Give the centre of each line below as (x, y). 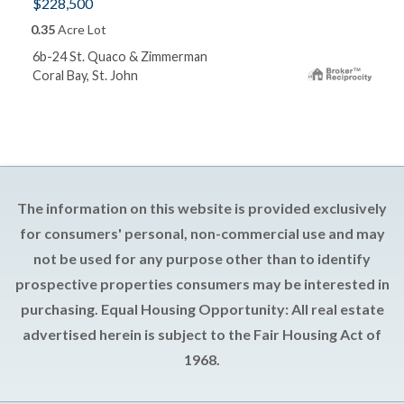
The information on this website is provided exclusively (202, 207)
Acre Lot (81, 29)
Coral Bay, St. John (85, 75)
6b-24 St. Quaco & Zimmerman (120, 56)
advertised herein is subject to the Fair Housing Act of (202, 334)
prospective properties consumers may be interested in (202, 283)
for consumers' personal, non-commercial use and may (202, 233)
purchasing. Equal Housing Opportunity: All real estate (202, 308)
